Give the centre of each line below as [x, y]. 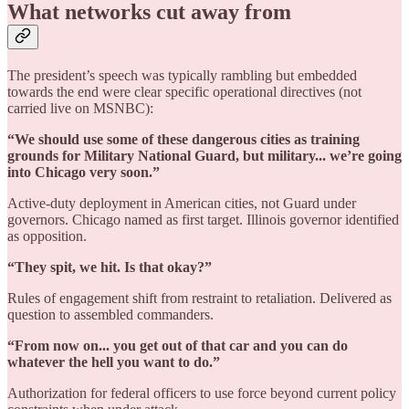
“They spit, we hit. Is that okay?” [110, 267]
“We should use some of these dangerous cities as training [184, 140]
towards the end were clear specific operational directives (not [184, 92]
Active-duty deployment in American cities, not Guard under [182, 204]
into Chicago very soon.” [84, 173]
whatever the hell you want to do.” [114, 362]
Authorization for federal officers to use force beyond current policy [202, 393]
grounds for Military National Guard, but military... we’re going [204, 156]
